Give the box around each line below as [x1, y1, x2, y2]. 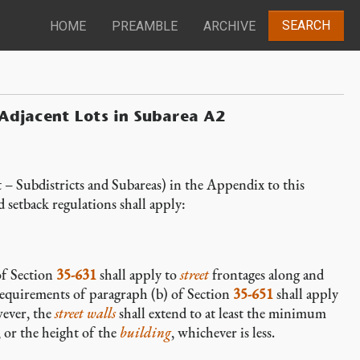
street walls [55, 304, 116, 322]
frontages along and [209, 265, 324, 284]
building [120, 323, 171, 342]
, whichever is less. [171, 323, 275, 342]
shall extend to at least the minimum [116, 304, 326, 322]
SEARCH [282, 18, 330, 34]
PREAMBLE [112, 18, 178, 35]
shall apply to [96, 265, 180, 284]
